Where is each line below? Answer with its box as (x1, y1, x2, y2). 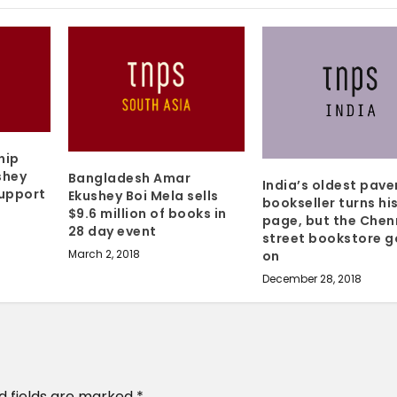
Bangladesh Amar (67, 168, 191, 187)
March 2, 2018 (67, 245, 140, 261)
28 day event (67, 222, 157, 240)
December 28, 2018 (261, 271, 362, 287)
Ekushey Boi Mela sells (67, 186, 219, 205)
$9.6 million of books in (67, 204, 227, 222)
